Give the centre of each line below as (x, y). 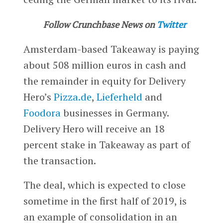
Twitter (171, 24)
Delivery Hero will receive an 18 (94, 128)
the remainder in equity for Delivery (104, 81)
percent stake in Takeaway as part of (107, 144)
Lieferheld (119, 97)
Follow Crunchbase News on (99, 24)
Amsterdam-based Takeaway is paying (111, 49)
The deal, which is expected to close (104, 185)
